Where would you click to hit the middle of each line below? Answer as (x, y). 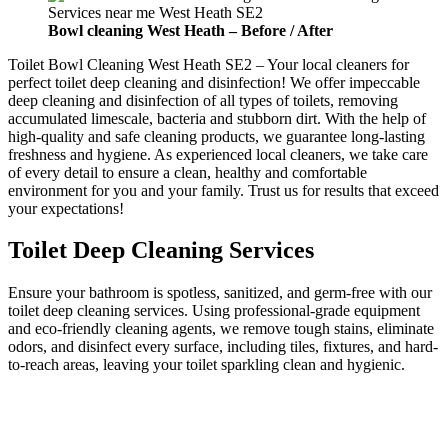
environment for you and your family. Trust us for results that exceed (223, 190)
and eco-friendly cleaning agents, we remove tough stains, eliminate (221, 329)
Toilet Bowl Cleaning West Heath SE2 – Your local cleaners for (208, 64)
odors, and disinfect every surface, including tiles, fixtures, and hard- (223, 347)
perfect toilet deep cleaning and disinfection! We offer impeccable (214, 82)
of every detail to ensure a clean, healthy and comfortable (187, 172)
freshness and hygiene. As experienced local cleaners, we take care (218, 154)
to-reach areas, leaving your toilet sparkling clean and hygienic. (206, 365)
